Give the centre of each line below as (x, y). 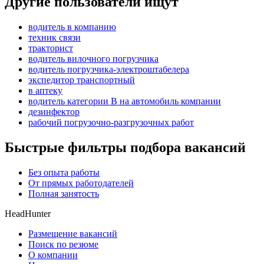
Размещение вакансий (73, 234)
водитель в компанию (72, 27)
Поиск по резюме (63, 245)
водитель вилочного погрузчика (93, 59)
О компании (53, 255)
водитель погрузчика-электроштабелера (109, 70)
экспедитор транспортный (82, 80)
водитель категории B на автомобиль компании (125, 101)
